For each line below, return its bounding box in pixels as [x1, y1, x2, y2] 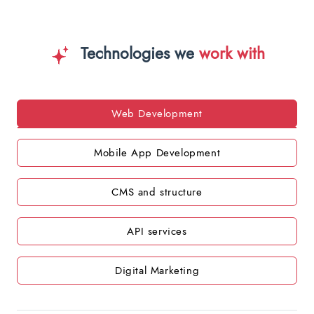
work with [198, 41, 265, 66]
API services [127, 223, 187, 239]
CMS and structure [111, 184, 203, 200]
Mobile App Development [93, 144, 221, 161]
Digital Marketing [114, 262, 200, 278]
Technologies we [75, 41, 199, 66]
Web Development [111, 105, 203, 121]
